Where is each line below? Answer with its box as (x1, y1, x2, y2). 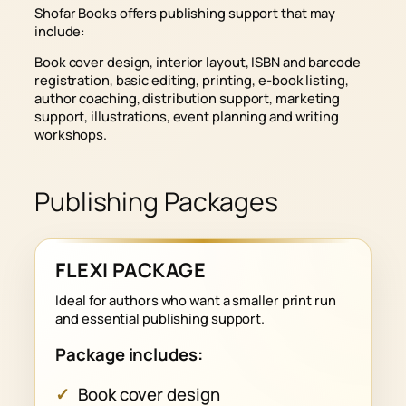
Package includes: (55, 343, 203, 367)
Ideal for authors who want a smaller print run (55, 290, 336, 309)
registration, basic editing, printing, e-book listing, (34, 71, 349, 90)
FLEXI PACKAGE (55, 256, 207, 283)
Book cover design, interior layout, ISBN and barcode (34, 53, 361, 72)
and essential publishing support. (55, 308, 266, 327)
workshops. (34, 125, 108, 144)
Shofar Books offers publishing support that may (34, 3, 336, 22)
